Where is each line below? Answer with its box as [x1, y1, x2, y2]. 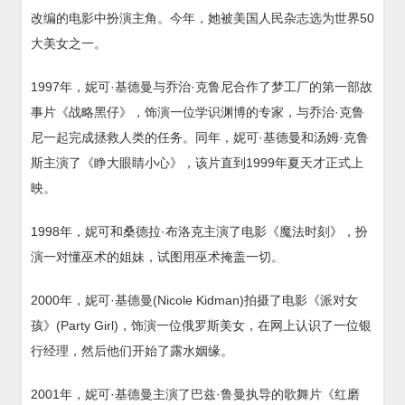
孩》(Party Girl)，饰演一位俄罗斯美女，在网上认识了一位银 [31, 318, 372, 334]
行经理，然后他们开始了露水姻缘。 [31, 344, 233, 359]
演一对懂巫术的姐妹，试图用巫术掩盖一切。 [31, 250, 284, 265]
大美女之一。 [31, 36, 107, 52]
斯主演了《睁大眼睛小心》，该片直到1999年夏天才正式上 [31, 155, 363, 171]
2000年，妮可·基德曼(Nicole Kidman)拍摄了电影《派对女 [31, 293, 358, 308]
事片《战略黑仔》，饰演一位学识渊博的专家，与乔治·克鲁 [31, 105, 364, 120]
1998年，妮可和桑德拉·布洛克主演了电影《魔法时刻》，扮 [31, 224, 368, 240]
